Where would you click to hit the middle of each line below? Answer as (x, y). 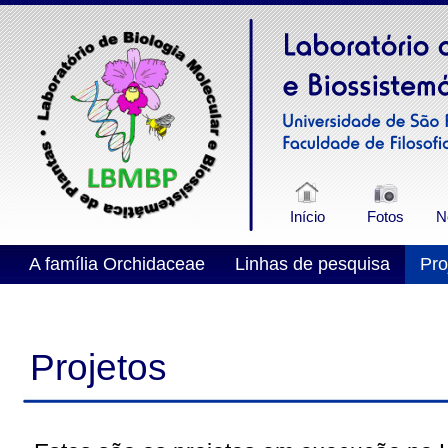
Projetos (98, 367)
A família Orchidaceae (117, 264)
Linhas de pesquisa (312, 264)
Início (307, 216)
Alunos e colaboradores (123, 303)
